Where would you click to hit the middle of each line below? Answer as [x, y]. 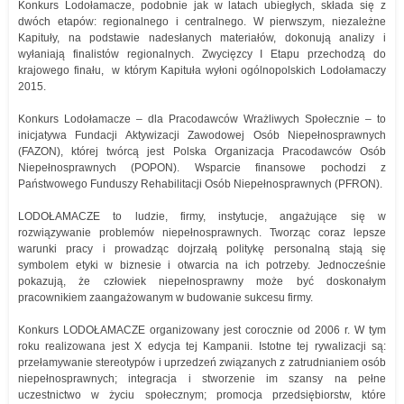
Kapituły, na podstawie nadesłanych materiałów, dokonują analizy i [202, 38]
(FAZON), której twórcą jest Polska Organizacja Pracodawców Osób [202, 151]
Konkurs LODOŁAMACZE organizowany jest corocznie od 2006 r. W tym [202, 330]
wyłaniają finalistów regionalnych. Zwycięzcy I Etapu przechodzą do [202, 54]
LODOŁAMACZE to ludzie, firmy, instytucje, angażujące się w [202, 216]
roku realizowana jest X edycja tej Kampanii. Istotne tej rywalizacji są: [202, 346]
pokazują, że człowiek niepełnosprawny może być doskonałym [202, 281]
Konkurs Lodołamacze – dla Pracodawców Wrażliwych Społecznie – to [202, 119]
